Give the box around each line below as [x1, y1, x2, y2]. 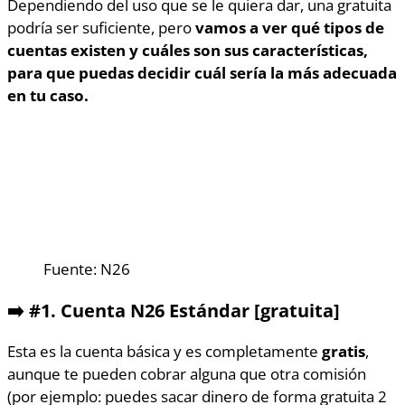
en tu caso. [7, 84, 89, 107]
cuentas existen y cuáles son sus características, [7, 39, 368, 61]
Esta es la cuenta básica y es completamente [7, 339, 322, 362]
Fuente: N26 [43, 258, 130, 280]
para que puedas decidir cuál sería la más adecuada [7, 61, 397, 84]
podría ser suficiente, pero [7, 16, 195, 39]
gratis [322, 339, 365, 362]
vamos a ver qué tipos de [195, 16, 384, 39]
